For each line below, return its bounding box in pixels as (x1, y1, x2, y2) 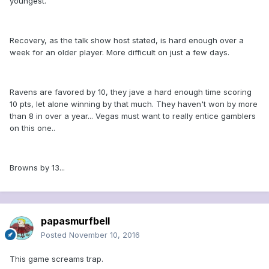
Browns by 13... (10, 163, 65, 173)
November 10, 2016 (69, 230, 140, 240)
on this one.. (10, 123, 55, 133)
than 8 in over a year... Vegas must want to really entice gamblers (10, 111, 256, 121)
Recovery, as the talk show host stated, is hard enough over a (10, 35, 244, 46)
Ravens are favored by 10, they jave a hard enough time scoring (10, 87, 252, 97)
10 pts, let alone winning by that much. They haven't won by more (10, 99, 258, 109)
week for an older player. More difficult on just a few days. (10, 47, 229, 58)
